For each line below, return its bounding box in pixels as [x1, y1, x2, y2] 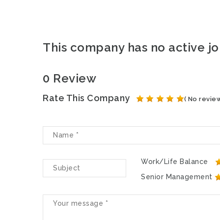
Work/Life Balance [141, 158, 208, 165]
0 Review [43, 71, 96, 85]
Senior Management [141, 173, 213, 181]
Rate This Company [43, 93, 130, 103]
